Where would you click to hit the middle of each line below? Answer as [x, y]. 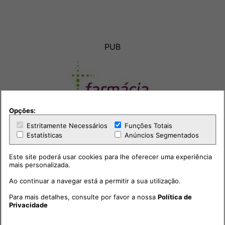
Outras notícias [113, 213]
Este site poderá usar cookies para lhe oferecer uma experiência [111, 156]
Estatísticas [44, 135]
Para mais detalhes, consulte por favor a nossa [84, 197]
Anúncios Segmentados [161, 135]
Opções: [23, 110]
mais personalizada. [40, 164]
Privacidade [29, 205]
